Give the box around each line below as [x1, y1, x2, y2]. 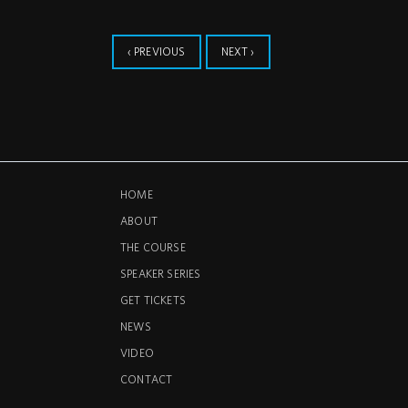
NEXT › [220, 45, 255, 57]
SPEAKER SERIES [120, 267, 201, 280]
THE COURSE [120, 240, 186, 253]
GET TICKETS [120, 293, 186, 306]
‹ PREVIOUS [127, 45, 186, 57]
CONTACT [120, 372, 173, 385]
